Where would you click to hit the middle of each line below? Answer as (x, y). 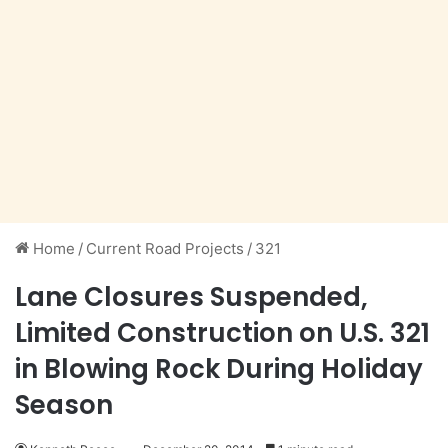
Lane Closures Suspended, (191, 297)
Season (64, 405)
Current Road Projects (165, 249)
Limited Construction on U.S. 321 (222, 333)
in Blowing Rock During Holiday (219, 369)
